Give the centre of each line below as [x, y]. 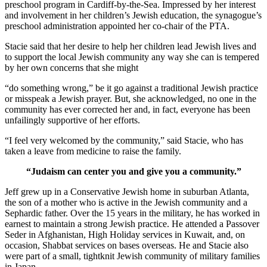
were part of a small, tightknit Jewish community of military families [132, 256]
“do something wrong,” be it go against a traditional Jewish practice [131, 88]
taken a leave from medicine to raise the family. [93, 151]
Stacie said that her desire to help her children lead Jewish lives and [131, 46]
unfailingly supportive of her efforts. [72, 120]
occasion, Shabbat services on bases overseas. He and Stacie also [127, 245]
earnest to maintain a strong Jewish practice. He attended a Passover [132, 223]
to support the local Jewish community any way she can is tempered [132, 57]
